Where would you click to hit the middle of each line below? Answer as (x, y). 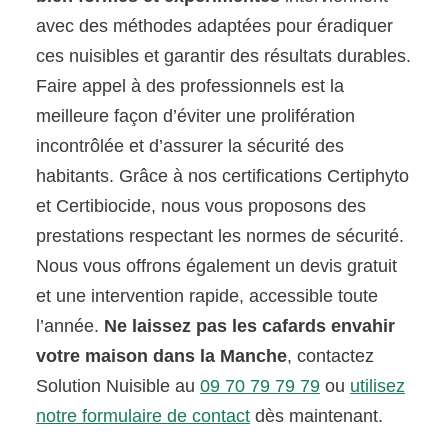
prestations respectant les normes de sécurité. (220, 235)
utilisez (378, 385)
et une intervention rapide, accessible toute (207, 295)
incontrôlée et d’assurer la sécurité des (190, 145)
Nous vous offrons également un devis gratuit (217, 265)
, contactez (331, 355)
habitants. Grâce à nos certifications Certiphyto (223, 175)
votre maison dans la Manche (162, 355)
